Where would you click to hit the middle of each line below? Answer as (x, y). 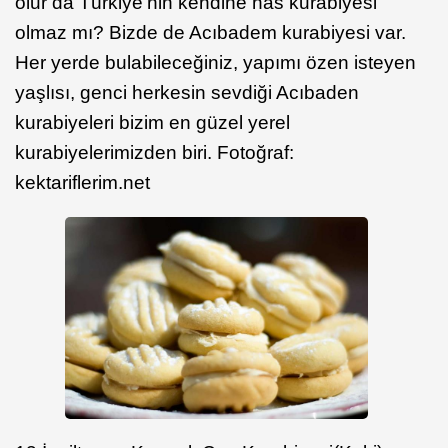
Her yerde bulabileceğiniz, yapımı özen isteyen (215, 63)
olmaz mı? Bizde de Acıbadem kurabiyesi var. (210, 33)
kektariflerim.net (82, 183)
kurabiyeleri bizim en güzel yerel (152, 123)
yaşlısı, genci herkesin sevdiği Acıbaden (187, 93)
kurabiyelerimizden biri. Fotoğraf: (154, 153)
